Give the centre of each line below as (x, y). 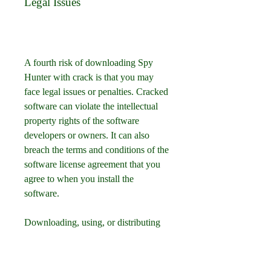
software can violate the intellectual (91, 106)
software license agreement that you (92, 164)
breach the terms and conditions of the (96, 150)
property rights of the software (82, 121)
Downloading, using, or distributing (92, 222)
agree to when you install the (79, 179)
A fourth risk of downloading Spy (89, 63)
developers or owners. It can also (87, 135)
